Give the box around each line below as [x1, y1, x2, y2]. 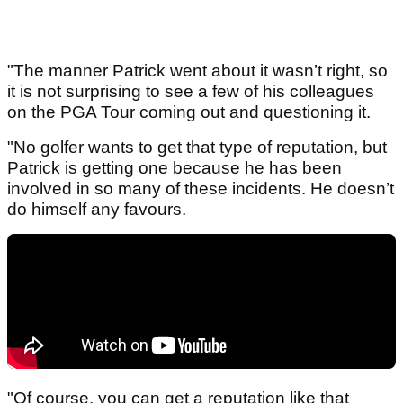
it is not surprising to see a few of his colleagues [7, 82, 374, 102]
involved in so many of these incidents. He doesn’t [7, 179, 394, 199]
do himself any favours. [7, 200, 186, 219]
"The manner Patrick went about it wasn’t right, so [7, 61, 388, 81]
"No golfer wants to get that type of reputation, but [7, 138, 387, 157]
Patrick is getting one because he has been [7, 158, 342, 178]
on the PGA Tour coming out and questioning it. [7, 103, 371, 122]
